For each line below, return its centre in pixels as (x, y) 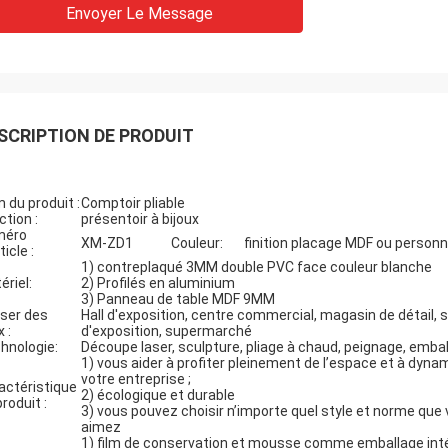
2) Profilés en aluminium (158, 283)
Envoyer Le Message (139, 13)
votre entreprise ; (136, 379)
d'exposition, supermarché (166, 331)
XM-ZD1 (107, 243)
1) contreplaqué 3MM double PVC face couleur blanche (256, 267)
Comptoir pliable (133, 203)
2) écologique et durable (158, 395)
